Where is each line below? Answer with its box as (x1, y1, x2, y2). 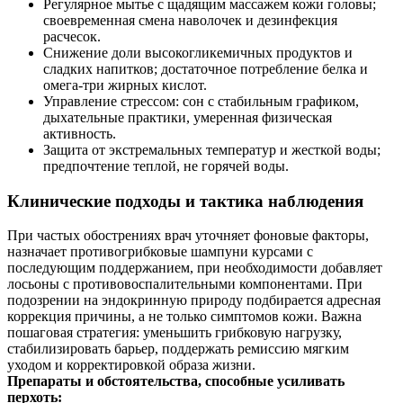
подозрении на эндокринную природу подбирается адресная (7, 292, 381, 309)
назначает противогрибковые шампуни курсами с (7, 244, 313, 260)
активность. (43, 125, 116, 141)
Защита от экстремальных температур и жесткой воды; (43, 141, 381, 157)
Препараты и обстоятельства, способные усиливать (7, 373, 345, 390)
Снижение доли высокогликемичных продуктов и (43, 44, 353, 60)
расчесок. (43, 28, 101, 44)
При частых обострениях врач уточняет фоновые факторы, (7, 228, 369, 244)
